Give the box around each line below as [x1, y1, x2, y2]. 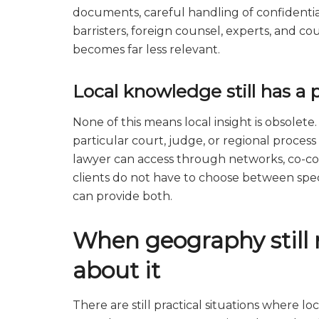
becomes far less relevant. [73, 43, 220, 57]
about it [73, 256, 160, 284]
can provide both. [73, 189, 172, 203]
